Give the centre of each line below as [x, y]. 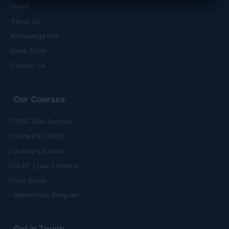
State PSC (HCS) [39, 136]
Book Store [28, 51]
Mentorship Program [47, 195]
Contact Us [28, 66]
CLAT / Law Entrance [45, 166]
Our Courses [39, 99]
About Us [26, 21]
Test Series [30, 180]
